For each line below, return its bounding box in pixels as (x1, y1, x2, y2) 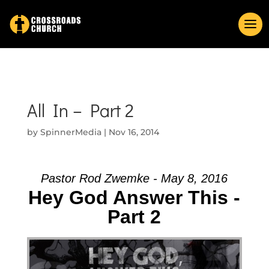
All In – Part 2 (26, 98, 134, 122)
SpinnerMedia (40, 127, 101, 138)
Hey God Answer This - (28, 187, 241, 208)
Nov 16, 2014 (108, 127, 159, 138)
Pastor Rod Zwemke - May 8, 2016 (41, 172, 228, 185)
